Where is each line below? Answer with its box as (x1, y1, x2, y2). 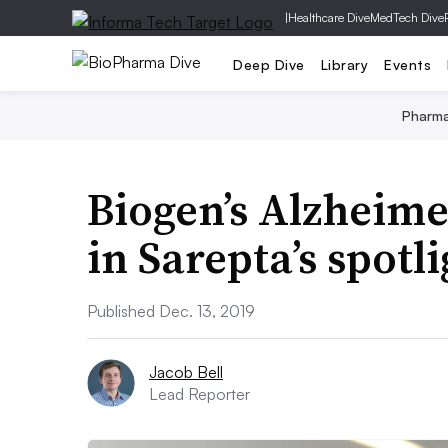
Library (320, 55, 368, 73)
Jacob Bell (149, 362, 223, 382)
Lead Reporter (149, 384, 250, 404)
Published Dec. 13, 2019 (87, 301, 255, 321)
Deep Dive (233, 55, 305, 73)
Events (384, 55, 431, 73)
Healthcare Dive (288, 10, 370, 25)
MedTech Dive (370, 10, 444, 25)
